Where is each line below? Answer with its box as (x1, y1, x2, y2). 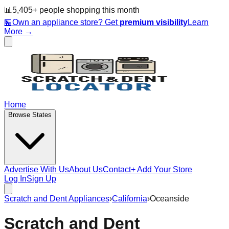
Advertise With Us (4, 165, 69, 174)
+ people (33, 6, 64, 14)
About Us (69, 165, 103, 174)
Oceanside (150, 194, 189, 203)
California (112, 194, 147, 203)
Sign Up (27, 174, 56, 183)
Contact (103, 165, 131, 174)
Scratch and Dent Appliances (4, 194, 109, 203)
